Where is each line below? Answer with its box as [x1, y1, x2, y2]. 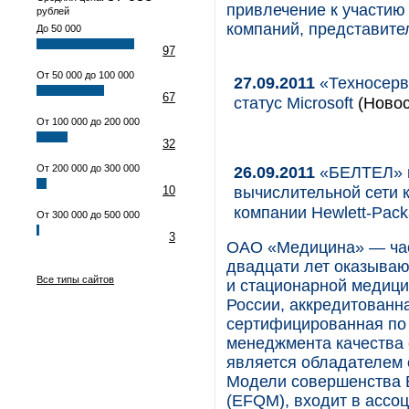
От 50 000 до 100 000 [37, 69, 134, 80]
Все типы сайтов [37, 274, 114, 285]
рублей [37, 5, 69, 16]
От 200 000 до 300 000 [37, 163, 140, 173]
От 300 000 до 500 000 [37, 209, 140, 220]
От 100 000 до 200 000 [37, 116, 140, 127]
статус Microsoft [234, 93, 353, 112]
